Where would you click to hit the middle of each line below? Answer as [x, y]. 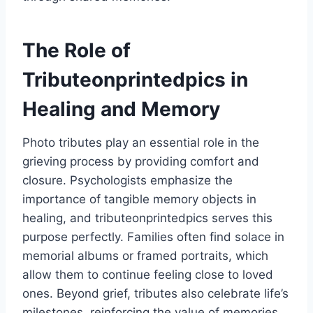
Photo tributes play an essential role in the [141, 143]
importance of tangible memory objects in [139, 199]
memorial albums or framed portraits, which [145, 256]
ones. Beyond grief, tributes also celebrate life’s [155, 294]
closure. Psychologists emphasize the [128, 181]
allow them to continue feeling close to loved [148, 275]
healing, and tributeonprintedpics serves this [147, 218]
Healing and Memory [121, 109]
